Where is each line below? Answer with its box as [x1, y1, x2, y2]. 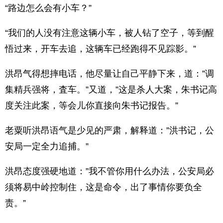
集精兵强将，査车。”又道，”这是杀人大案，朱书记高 [5, 85, 217, 95]
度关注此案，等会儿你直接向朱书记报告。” [5, 101, 178, 111]
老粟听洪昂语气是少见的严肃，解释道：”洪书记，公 [5, 125, 214, 135]
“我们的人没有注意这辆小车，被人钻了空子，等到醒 [5, 28, 214, 38]
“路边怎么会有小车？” [5, 3, 92, 13]
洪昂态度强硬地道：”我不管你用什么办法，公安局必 [5, 166, 214, 176]
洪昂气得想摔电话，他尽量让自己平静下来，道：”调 [5, 69, 214, 79]
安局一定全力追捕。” [5, 141, 89, 151]
